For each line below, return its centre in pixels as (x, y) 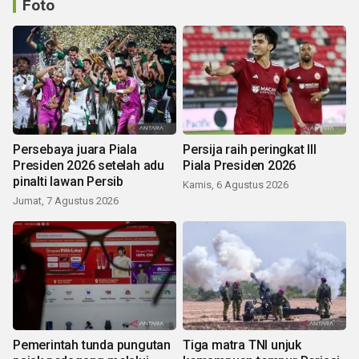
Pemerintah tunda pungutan (92, 345)
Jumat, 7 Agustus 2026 (66, 201)
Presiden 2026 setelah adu (89, 165)
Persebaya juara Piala (75, 149)
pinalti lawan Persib (68, 182)
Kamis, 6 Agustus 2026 (236, 185)
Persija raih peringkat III (250, 149)
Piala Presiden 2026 (240, 165)
